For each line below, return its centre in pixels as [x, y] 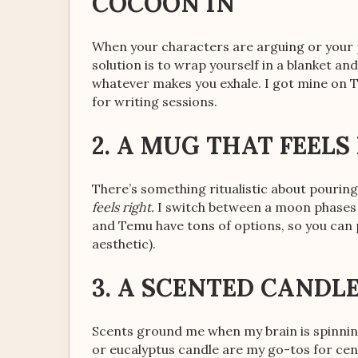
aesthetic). [124, 244]
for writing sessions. [155, 101]
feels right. [123, 207]
